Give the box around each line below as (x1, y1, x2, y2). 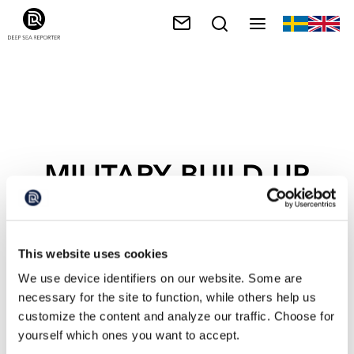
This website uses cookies (18, 247, 168, 260)
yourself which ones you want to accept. (18, 328, 240, 342)
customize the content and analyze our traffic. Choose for (18, 309, 335, 323)
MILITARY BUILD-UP (44, 158, 310, 193)
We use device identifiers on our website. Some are (18, 271, 302, 285)
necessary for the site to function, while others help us (18, 290, 316, 304)
